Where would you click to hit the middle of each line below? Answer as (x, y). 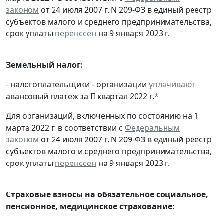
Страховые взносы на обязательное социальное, (107, 194)
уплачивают (172, 84)
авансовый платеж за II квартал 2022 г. (80, 96)
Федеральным (152, 127)
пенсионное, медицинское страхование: (90, 206)
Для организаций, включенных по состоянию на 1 (102, 116)
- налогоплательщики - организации (77, 84)
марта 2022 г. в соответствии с (65, 127)
